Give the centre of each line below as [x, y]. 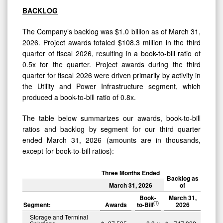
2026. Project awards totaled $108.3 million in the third [111, 42]
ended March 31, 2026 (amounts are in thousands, [111, 140]
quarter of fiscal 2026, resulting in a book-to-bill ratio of [111, 53]
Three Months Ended [130, 172]
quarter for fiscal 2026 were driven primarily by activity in [111, 75]
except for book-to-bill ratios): [68, 151]
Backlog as [182, 178]
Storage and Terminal [59, 217]
